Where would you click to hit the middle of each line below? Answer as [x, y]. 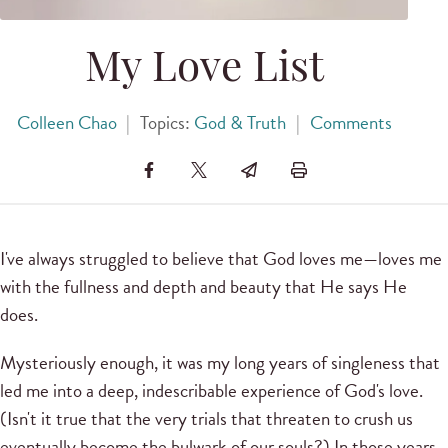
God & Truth [240, 123]
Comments [350, 123]
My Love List [204, 71]
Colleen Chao [66, 123]
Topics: [167, 123]
